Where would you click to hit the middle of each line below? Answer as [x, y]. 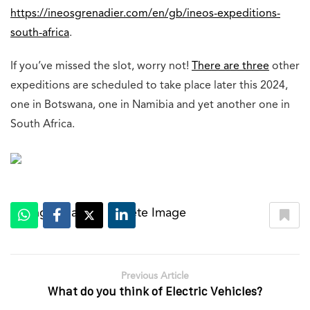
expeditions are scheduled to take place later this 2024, [149, 86]
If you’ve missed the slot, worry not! [101, 67]
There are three [230, 67]
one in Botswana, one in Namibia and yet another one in [150, 106]
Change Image [51, 213]
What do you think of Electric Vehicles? [155, 292]
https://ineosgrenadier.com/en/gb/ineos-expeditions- [145, 14]
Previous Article [155, 276]
